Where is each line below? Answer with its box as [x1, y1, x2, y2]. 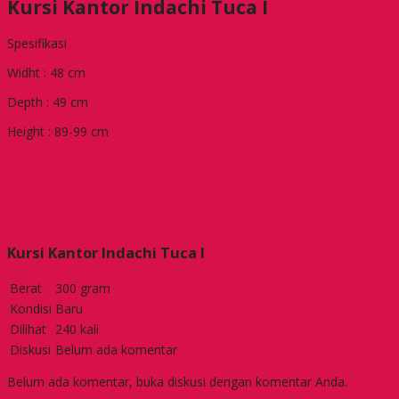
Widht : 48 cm [7, 64, 85, 82]
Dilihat [10, 320, 46, 338]
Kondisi [10, 299, 52, 317]
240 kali [55, 320, 99, 338]
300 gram [55, 279, 110, 297]
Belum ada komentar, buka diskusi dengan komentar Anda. [7, 372, 347, 390]
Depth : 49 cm [7, 94, 88, 111]
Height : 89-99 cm [7, 123, 109, 141]
